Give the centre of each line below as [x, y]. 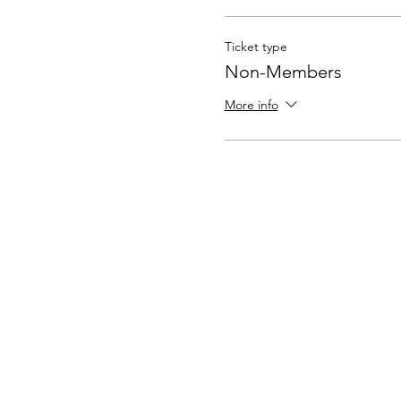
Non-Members [283, 72]
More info [251, 105]
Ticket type [256, 47]
